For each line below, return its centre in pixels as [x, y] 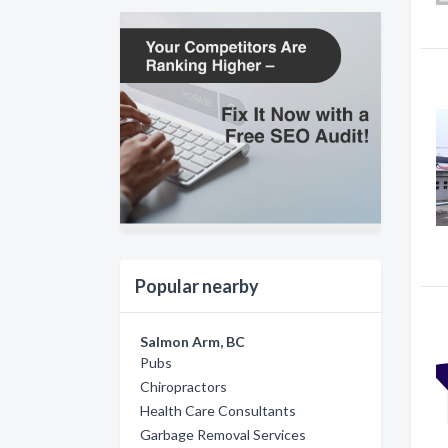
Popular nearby [197, 285]
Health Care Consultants [218, 410]
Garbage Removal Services [223, 434]
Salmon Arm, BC [192, 341]
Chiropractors [183, 386]
